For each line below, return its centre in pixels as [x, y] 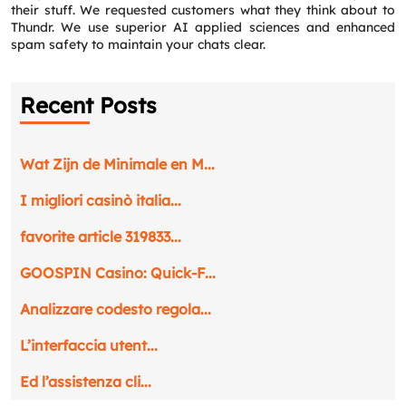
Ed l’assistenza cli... [86, 382]
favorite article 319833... [101, 237]
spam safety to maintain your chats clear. [138, 44]
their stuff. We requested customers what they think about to [203, 10]
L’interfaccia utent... [89, 345]
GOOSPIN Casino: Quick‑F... [118, 273]
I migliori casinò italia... [101, 200]
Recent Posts [88, 105]
